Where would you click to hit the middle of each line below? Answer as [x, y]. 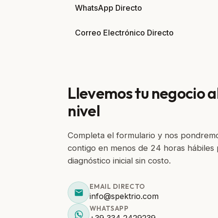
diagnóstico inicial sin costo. [119, 161]
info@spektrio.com [124, 196]
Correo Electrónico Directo [125, 33]
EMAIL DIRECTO [118, 186]
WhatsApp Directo [109, 8]
